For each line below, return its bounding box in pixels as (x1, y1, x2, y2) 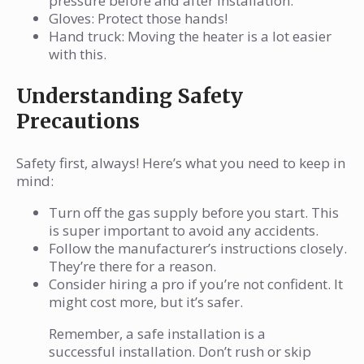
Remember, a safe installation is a (49, 324, 266, 344)
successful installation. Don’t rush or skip (49, 342, 311, 362)
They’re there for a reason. (49, 257, 216, 276)
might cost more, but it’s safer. (49, 292, 243, 312)
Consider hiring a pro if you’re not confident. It (49, 275, 343, 294)
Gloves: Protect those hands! (49, 9, 227, 28)
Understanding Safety (16, 83, 243, 110)
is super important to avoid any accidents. (49, 221, 318, 240)
